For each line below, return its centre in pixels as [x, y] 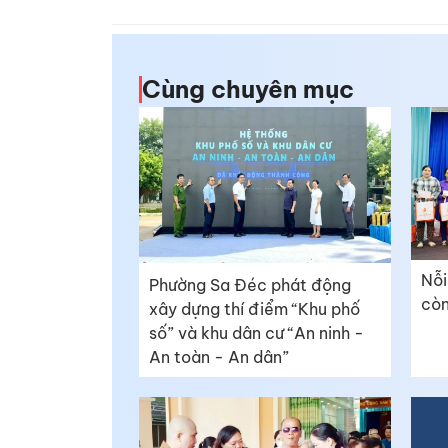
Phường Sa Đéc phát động [250, 285]
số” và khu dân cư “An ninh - [256, 333]
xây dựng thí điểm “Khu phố [254, 309]
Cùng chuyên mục [248, 89]
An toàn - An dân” [219, 357]
